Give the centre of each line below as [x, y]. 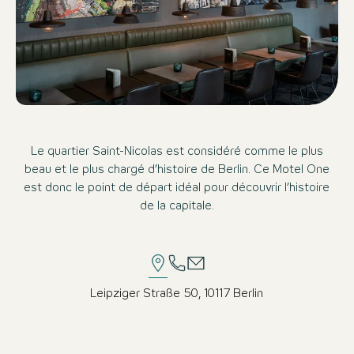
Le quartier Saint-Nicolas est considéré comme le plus [177, 151]
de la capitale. [177, 206]
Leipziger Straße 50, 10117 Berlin [177, 294]
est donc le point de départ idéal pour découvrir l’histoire [177, 188]
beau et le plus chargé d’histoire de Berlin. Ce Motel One [177, 169]
